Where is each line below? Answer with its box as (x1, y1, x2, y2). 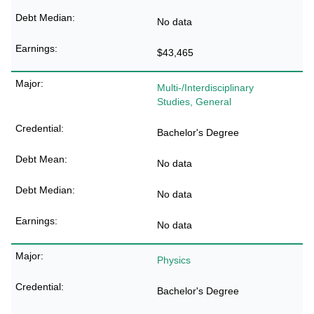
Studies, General (157, 96, 231, 107)
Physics (157, 254, 191, 266)
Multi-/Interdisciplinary (157, 82, 254, 93)
